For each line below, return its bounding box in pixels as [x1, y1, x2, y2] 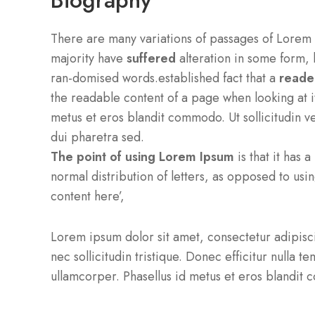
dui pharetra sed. [51, 128, 144, 147]
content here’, [51, 187, 124, 206]
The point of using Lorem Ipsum [51, 148, 234, 167]
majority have [51, 49, 127, 68]
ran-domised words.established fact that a [51, 69, 279, 88]
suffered [127, 49, 176, 68]
